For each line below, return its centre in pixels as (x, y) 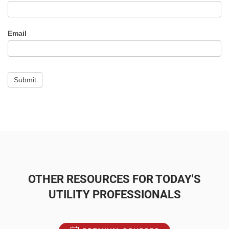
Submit (25, 80)
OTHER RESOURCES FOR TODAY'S (114, 179)
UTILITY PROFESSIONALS (114, 194)
